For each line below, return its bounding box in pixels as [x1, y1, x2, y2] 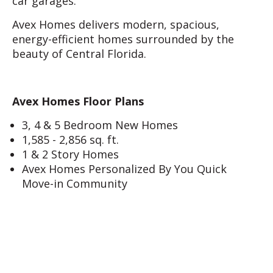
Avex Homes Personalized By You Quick [22, 161, 227, 177]
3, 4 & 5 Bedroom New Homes [22, 118, 179, 133]
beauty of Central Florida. [12, 46, 149, 62]
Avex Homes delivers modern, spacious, [12, 17, 219, 32]
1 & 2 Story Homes [22, 147, 119, 162]
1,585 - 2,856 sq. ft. [22, 132, 119, 147]
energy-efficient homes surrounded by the [12, 32, 234, 47]
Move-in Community [22, 176, 128, 191]
